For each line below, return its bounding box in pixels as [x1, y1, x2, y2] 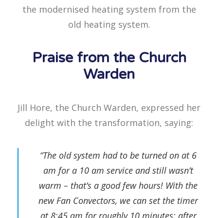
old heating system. [68, 18, 150, 30]
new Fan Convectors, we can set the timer [38, 195, 198, 206]
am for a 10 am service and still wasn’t [43, 164, 193, 176]
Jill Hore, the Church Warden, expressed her [18, 102, 200, 113]
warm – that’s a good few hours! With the [39, 180, 198, 191]
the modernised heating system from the [22, 3, 196, 15]
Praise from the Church [32, 49, 186, 66]
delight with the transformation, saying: [25, 117, 193, 128]
